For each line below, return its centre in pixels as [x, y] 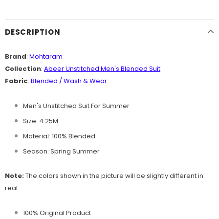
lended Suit [142, 69]
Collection [23, 69]
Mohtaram [46, 57]
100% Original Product [57, 213]
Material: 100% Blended [59, 136]
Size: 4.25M [41, 121]
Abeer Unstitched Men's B [84, 69]
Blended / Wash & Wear [69, 81]
